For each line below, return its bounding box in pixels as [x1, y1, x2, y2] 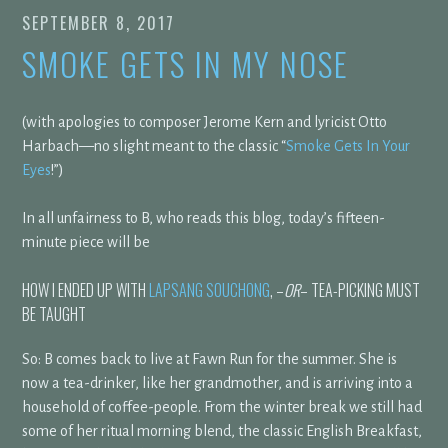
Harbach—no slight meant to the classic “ [22, 137, 287, 154]
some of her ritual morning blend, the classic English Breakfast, [22, 423, 423, 440]
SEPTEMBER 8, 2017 [22, 10, 176, 35]
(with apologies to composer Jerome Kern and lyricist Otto [22, 113, 388, 130]
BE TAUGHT [22, 301, 87, 326]
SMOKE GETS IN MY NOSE [22, 39, 350, 87]
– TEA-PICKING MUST [300, 277, 421, 302]
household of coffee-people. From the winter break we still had [22, 399, 423, 416]
